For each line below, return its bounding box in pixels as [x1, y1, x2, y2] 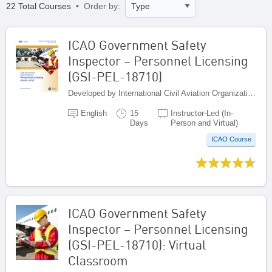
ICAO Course [211, 135, 251, 143]
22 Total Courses [6, 1, 73, 12]
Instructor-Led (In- [170, 108, 233, 118]
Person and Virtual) [170, 118, 238, 127]
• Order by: [73, 1, 125, 12]
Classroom [68, 252, 127, 268]
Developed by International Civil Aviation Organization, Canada [248, 88, 256, 98]
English [81, 108, 107, 118]
